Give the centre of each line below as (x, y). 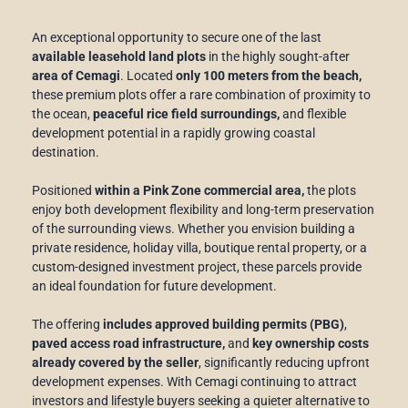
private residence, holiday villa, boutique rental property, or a (199, 247)
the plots (330, 190)
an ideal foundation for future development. (154, 286)
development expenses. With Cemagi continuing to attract (194, 381)
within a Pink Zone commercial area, (199, 190)
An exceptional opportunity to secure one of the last (177, 37)
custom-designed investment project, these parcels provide (197, 266)
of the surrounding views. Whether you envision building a (194, 228)
